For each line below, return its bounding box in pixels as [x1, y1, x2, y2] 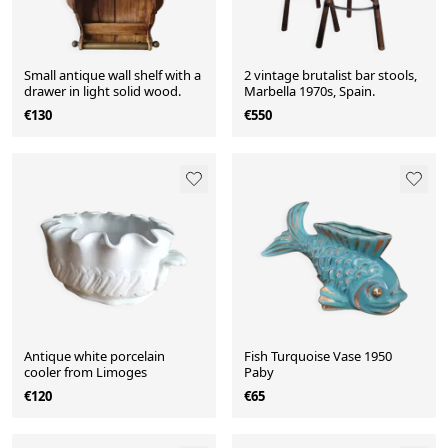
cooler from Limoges [24, 363, 147, 382]
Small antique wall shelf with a [24, 66, 201, 85]
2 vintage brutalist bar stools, [244, 66, 417, 85]
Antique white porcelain [24, 347, 165, 366]
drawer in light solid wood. [24, 82, 181, 101]
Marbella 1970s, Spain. [244, 82, 375, 101]
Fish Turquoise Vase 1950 [244, 347, 392, 366]
